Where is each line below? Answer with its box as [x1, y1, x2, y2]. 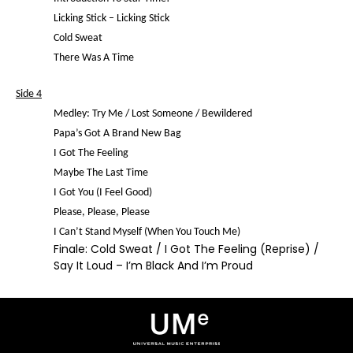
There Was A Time [54, 52, 134, 64]
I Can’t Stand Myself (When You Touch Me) [54, 226, 240, 238]
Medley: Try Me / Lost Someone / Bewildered [54, 108, 252, 120]
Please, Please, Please [54, 206, 150, 218]
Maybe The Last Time [54, 167, 148, 179]
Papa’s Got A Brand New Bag [54, 128, 181, 139]
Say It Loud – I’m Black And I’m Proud [54, 258, 253, 273]
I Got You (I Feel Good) [54, 187, 152, 199]
